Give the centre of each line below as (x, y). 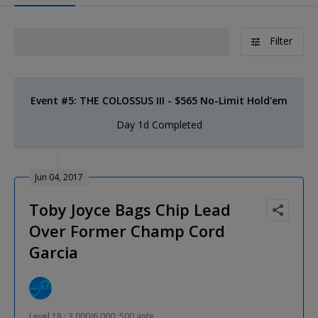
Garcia (54, 252)
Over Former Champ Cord (127, 230)
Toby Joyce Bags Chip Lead (130, 209)
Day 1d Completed (159, 124)
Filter (281, 40)
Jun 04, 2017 (59, 177)
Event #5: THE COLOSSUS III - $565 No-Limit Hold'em (159, 100)
